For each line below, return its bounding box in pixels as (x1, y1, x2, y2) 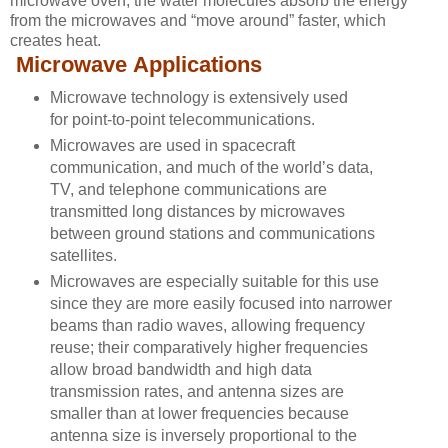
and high (210, 361, 281, 379)
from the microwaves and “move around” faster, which (10, 12, 386, 30)
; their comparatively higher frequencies (89, 339, 368, 357)
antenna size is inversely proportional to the (49, 427, 357, 445)
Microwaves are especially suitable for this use (49, 273, 379, 291)
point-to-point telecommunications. (71, 111, 315, 129)
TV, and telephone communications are (49, 181, 327, 199)
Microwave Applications (16, 52, 262, 78)
